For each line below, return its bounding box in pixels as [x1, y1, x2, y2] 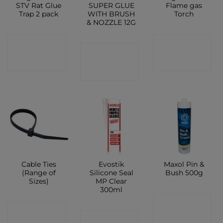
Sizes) [28, 177, 49, 185]
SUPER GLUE [88, 1, 134, 9]
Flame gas [166, 1, 203, 9]
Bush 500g [165, 168, 203, 177]
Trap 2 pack [19, 9, 59, 18]
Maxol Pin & [164, 160, 205, 168]
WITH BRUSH [88, 9, 135, 18]
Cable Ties [21, 160, 56, 168]
